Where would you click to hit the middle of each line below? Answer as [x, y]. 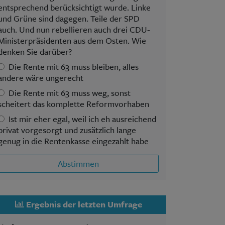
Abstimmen [78, 163]
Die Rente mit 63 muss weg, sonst [70, 92]
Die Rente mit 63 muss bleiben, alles [74, 66]
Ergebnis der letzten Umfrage [83, 204]
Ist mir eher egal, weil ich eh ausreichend [82, 119]
